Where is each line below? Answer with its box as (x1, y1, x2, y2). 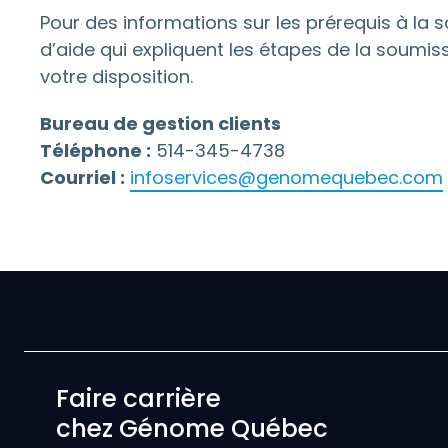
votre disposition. (40, 64, 193, 89)
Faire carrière (56, 381, 221, 416)
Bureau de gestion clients (40, 111, 281, 136)
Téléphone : (40, 138, 151, 163)
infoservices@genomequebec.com (130, 165, 443, 190)
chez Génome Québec (56, 411, 328, 446)
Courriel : (40, 165, 125, 190)
